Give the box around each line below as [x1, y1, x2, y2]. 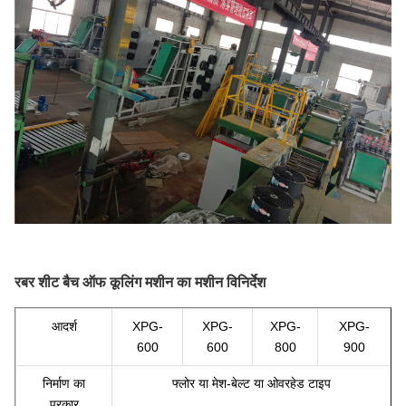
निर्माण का [43, 376, 85, 391]
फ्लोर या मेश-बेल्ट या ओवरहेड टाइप [171, 376, 331, 391]
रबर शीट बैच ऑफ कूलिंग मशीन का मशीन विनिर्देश [14, 275, 266, 290]
